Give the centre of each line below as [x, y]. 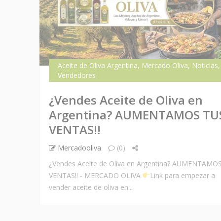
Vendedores [76, 75]
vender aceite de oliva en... [91, 187]
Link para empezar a [183, 175]
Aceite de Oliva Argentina [97, 65]
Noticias [205, 65]
